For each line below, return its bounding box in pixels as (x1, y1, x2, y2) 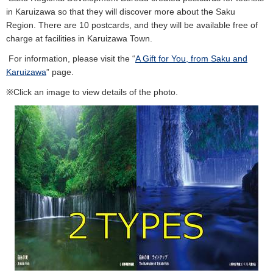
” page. (46, 67, 74, 77)
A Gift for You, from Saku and (135, 54, 247, 64)
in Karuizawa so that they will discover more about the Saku (6, 6, 235, 16)
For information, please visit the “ (6, 54, 135, 64)
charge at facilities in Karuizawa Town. (6, 33, 152, 43)
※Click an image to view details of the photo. (6, 87, 178, 97)
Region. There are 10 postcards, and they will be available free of (6, 19, 258, 30)
